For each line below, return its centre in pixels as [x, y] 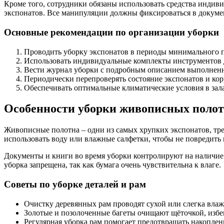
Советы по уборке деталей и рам [75, 184]
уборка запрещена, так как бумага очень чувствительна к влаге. [112, 165]
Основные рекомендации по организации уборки [111, 32]
